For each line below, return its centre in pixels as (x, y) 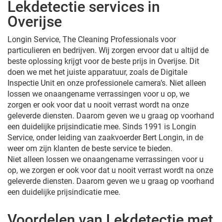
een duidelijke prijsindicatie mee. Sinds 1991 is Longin (102, 126)
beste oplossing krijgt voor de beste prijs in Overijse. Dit (103, 61)
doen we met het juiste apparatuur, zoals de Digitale (97, 72)
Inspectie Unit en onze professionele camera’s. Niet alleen (107, 83)
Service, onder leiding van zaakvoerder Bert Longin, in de (105, 137)
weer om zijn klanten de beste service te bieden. (90, 148)
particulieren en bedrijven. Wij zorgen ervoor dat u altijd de (108, 50)
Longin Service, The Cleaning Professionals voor (92, 39)
